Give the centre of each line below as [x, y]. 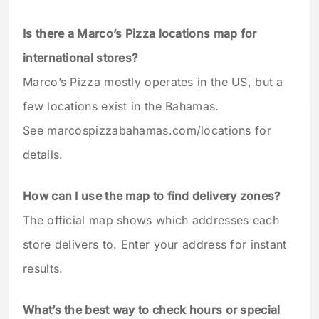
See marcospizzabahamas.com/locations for [147, 130]
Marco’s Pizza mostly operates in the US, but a [153, 82]
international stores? [80, 57]
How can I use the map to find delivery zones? [152, 195]
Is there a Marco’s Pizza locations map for [140, 33]
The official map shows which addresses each [151, 220]
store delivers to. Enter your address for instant [155, 244]
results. [43, 268]
